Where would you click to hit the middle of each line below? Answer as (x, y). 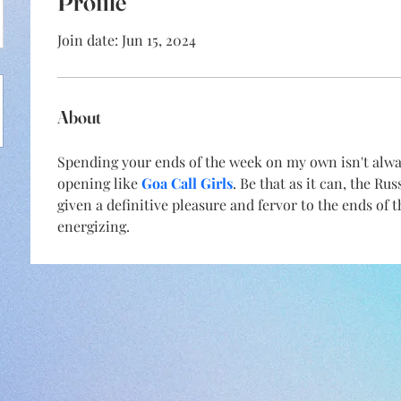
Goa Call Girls (187, 183)
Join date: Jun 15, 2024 (127, 40)
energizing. (94, 226)
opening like (99, 183)
